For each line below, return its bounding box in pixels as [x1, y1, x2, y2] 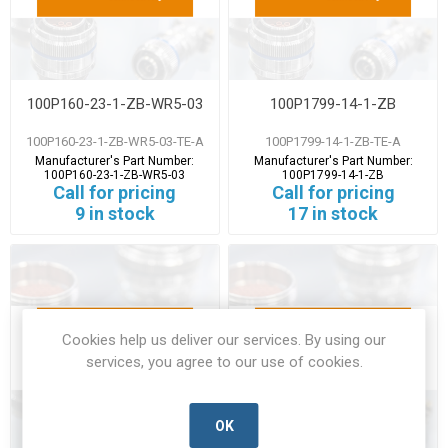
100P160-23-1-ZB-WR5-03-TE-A [25, 133, 204, 149]
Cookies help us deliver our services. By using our [62, 331, 386, 349]
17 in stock [288, 202, 379, 224]
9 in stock [74, 202, 155, 224]
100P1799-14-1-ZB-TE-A [265, 133, 402, 149]
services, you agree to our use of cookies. [85, 353, 363, 371]
